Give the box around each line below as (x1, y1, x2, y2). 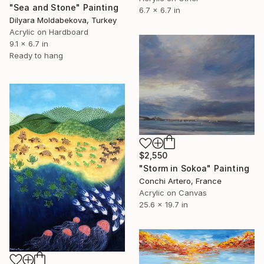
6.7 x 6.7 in (139, 5, 180, 15)
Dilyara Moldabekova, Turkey (9, 15, 117, 25)
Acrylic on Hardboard (9, 27, 88, 37)
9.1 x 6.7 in (9, 38, 48, 48)
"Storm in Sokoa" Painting (139, 163, 249, 174)
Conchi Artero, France (139, 176, 222, 186)
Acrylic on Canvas (139, 188, 207, 198)
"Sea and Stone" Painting (9, 2, 118, 12)
